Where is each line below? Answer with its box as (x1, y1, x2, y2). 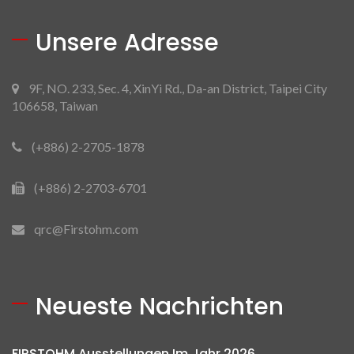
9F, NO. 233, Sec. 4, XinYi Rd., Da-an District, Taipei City (28, 81, 327, 96)
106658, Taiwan (12, 98, 98, 114)
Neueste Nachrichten (36, 290, 284, 324)
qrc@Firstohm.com (34, 221, 138, 237)
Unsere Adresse (36, 26, 219, 60)
